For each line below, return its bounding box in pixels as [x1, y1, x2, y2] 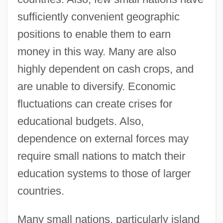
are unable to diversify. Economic [17, 80, 176, 93]
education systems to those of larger [17, 167, 191, 180]
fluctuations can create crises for [17, 97, 172, 110]
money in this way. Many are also [17, 45, 176, 58]
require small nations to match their [17, 149, 185, 162]
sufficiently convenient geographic [17, 10, 180, 23]
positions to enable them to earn [17, 27, 171, 40]
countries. [17, 184, 64, 197]
